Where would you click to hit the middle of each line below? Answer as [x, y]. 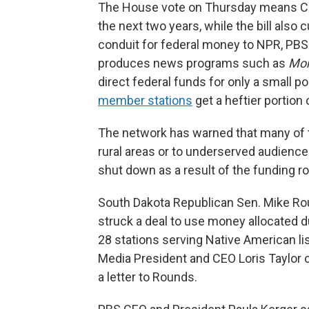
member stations [145, 100]
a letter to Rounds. [148, 277]
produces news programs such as [193, 63]
